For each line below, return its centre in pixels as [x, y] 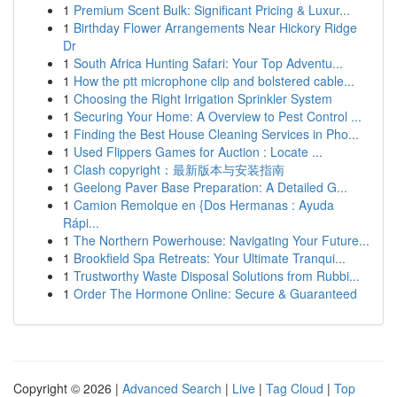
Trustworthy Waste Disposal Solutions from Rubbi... [217, 276]
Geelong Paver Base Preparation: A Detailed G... [210, 187]
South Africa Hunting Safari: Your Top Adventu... [208, 63]
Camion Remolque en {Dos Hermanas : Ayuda [204, 205]
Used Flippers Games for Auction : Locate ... [198, 152]
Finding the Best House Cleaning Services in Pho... [216, 134]
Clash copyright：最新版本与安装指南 [179, 169]
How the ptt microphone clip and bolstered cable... [214, 81]
